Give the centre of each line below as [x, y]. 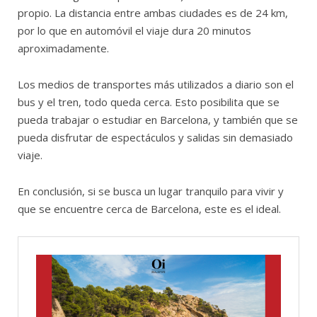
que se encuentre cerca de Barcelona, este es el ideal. [149, 208]
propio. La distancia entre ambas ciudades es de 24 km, [153, 12]
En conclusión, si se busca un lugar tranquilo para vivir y [151, 191]
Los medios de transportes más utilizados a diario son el [156, 84]
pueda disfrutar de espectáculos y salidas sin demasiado [155, 137]
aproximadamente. [63, 48]
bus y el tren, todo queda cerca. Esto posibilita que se [149, 102]
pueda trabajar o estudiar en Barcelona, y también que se [158, 119]
